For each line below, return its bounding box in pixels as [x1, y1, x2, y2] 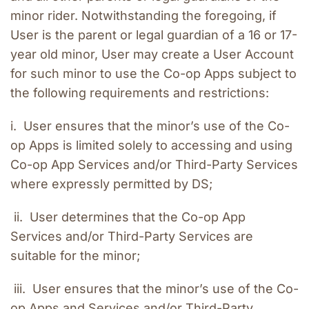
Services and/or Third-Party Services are [10, 229, 253, 244]
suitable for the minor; [10, 248, 140, 263]
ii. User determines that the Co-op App [10, 210, 246, 225]
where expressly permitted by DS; [10, 177, 212, 192]
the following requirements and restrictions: [10, 86, 269, 101]
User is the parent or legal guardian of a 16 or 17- [10, 28, 297, 43]
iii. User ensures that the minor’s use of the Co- [10, 281, 299, 297]
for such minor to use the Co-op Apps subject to [10, 66, 297, 81]
